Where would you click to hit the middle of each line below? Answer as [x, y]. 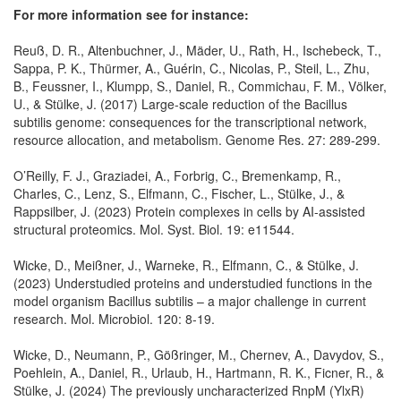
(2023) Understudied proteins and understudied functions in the [193, 282]
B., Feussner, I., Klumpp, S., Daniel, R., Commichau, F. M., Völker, [200, 85]
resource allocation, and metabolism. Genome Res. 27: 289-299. [197, 139]
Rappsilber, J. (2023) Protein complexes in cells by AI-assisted [189, 211]
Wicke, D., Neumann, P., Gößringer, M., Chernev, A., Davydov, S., [199, 354]
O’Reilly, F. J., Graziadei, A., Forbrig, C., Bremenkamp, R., [177, 175]
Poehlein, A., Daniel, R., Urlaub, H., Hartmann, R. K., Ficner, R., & [199, 372]
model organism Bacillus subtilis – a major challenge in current [190, 300]
